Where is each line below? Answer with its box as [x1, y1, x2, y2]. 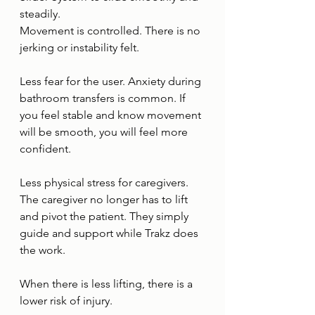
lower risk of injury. [20, 294, 112, 307]
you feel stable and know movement [20, 108, 204, 122]
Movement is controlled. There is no [20, 24, 203, 37]
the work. [20, 243, 65, 257]
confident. [20, 142, 71, 155]
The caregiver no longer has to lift [20, 193, 191, 206]
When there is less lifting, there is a [20, 277, 195, 290]
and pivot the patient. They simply [20, 210, 191, 223]
